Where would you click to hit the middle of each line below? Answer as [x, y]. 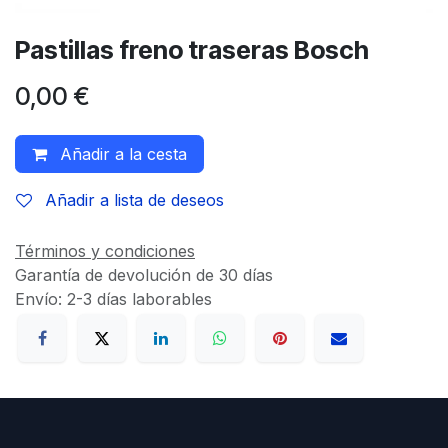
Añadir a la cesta [121, 154]
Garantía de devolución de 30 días [144, 275]
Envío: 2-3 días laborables [113, 299]
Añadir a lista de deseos [134, 200]
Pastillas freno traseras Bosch [192, 50]
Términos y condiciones [105, 251]
